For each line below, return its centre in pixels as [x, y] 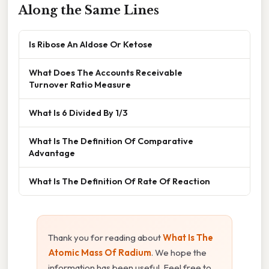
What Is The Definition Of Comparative [111, 141]
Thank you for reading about [105, 237]
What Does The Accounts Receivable [106, 72]
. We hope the [179, 252]
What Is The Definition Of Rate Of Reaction [119, 181]
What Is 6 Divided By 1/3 [78, 112]
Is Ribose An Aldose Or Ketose [91, 44]
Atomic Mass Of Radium [100, 252]
